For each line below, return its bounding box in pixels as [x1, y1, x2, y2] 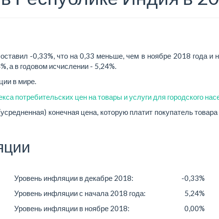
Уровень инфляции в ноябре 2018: [14, 203, 130, 213]
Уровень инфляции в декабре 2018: [14, 173, 133, 182]
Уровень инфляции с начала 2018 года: [14, 188, 146, 197]
